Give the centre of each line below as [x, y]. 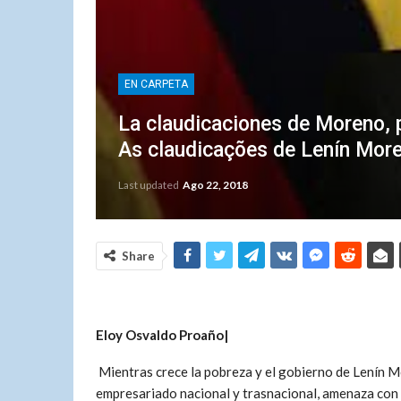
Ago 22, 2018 [215, 185]
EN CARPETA [156, 84]
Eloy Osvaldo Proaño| [162, 335]
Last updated [149, 185]
